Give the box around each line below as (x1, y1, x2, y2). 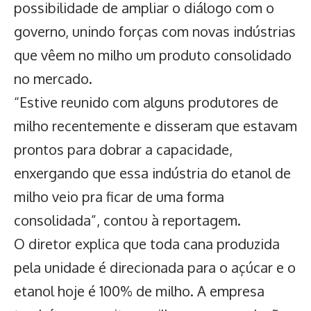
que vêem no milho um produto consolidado (14, 46, 292, 65)
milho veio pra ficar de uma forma (14, 187, 224, 206)
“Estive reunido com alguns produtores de (14, 93, 278, 112)
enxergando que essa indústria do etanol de (14, 164, 291, 183)
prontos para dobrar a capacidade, (14, 140, 233, 159)
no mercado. (14, 69, 92, 88)
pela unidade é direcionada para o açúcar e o (14, 258, 296, 277)
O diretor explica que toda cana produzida (14, 235, 280, 253)
